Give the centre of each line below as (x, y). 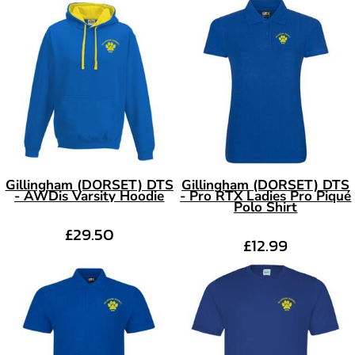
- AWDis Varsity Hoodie (90, 196)
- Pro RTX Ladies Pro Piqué (266, 196)
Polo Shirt (266, 207)
